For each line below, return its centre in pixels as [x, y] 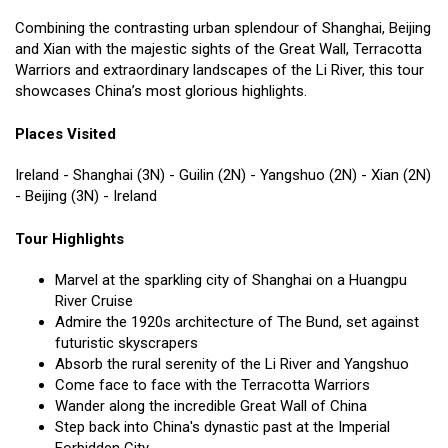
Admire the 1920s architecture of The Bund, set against [237, 322]
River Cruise [94, 301]
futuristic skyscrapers [126, 343]
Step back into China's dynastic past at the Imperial [222, 427]
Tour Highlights [69, 239]
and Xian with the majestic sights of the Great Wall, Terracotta [218, 48]
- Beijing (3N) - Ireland [86, 195]
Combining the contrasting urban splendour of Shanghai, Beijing [223, 27]
